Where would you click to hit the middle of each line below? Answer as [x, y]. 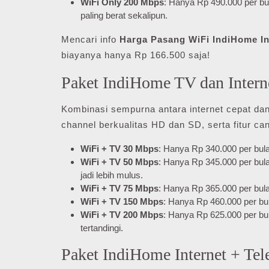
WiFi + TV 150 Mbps [122, 201]
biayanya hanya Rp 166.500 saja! [136, 55]
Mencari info [90, 39]
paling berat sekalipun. [124, 15]
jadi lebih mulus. [112, 175]
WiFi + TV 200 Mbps [122, 215]
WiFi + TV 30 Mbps [119, 149]
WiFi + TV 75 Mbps [119, 188]
